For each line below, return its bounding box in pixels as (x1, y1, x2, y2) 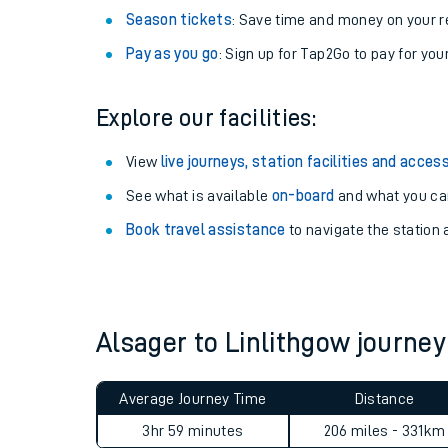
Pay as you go (126, 46, 219, 62)
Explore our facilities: (96, 106, 317, 130)
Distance (354, 391, 415, 407)
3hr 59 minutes (142, 423, 244, 439)
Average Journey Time (119, 391, 267, 407)
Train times (312, 278, 388, 292)
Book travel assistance (126, 222, 286, 238)
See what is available (126, 188, 272, 204)
